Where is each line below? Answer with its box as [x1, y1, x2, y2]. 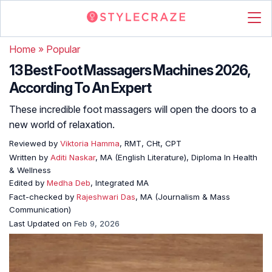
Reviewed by [9, 138, 58, 148]
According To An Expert [9, 80, 151, 97]
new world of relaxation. [9, 118, 115, 131]
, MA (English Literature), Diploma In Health [95, 152, 257, 162]
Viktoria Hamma [58, 138, 120, 148]
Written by [9, 152, 50, 162]
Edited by [9, 178, 47, 188]
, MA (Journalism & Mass [135, 192, 230, 202]
